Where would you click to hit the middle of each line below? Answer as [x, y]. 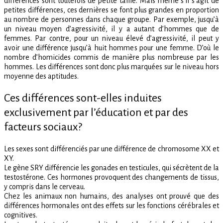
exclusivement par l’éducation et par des [96, 113]
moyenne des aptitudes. [41, 76]
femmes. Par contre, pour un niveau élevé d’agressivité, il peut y [111, 39]
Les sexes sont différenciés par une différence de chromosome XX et [111, 149]
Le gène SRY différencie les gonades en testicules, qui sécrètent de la [111, 168]
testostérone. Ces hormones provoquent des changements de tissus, [111, 177]
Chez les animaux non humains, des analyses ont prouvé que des [111, 196]
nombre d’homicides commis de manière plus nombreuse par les [111, 57]
